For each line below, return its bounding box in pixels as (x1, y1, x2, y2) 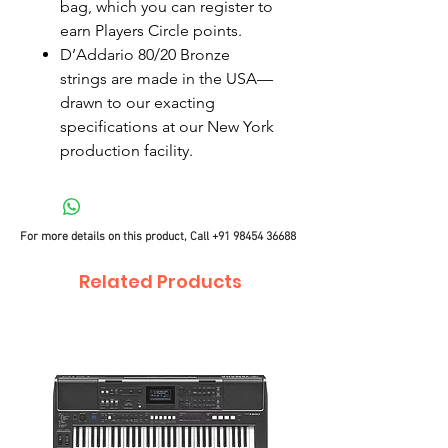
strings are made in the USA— (60, 69, 273, 88)
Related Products (78, 269, 242, 294)
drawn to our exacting (60, 93, 215, 112)
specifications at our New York (60, 117, 274, 136)
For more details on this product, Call (20, 230, 212, 244)
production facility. (60, 141, 193, 160)
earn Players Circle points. (60, 21, 242, 40)
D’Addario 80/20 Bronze (60, 45, 230, 64)
